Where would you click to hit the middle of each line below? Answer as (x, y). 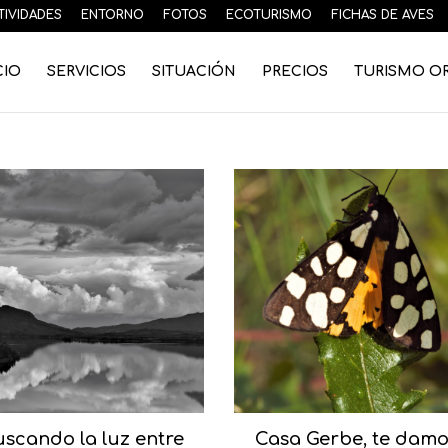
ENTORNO (112, 15)
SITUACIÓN (194, 71)
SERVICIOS (86, 71)
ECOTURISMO (269, 15)
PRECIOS (295, 71)
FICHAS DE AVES (382, 15)
